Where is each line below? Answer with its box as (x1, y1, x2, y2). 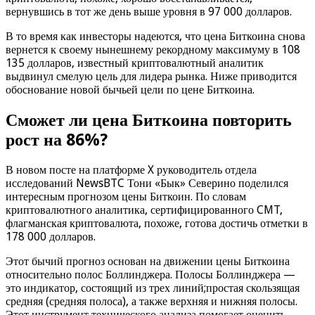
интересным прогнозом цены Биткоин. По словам (6, 190, 246, 204)
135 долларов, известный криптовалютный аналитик (6, 56, 264, 70)
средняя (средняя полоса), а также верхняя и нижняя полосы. (6, 295, 297, 309)
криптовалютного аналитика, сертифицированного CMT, (6, 203, 283, 217)
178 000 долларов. (6, 230, 96, 244)
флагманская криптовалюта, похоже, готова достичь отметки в (6, 217, 308, 231)
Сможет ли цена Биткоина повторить (6, 110, 292, 130)
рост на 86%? (6, 129, 108, 150)
